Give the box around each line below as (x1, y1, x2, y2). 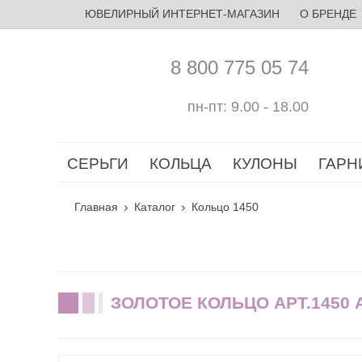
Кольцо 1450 (192, 200, 259, 213)
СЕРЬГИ (67, 155, 128, 172)
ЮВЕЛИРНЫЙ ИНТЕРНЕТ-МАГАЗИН (84, 7, 280, 20)
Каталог (134, 200, 175, 213)
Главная (74, 200, 118, 213)
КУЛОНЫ (233, 155, 297, 172)
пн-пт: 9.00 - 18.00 (187, 98, 309, 115)
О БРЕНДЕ (299, 7, 356, 20)
